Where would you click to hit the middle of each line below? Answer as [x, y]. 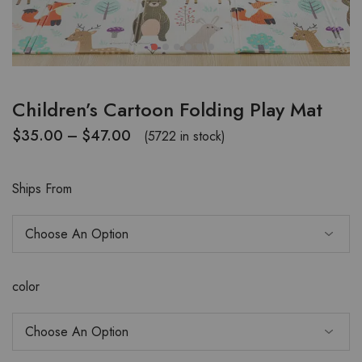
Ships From [42, 189]
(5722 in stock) [185, 136]
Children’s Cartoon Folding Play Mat [167, 109]
